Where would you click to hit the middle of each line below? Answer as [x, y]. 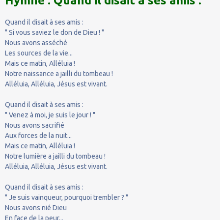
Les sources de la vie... [39, 53]
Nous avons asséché [36, 42]
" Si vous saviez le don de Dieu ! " [55, 32]
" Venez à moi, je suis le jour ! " [50, 115]
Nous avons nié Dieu [36, 207]
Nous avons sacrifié [35, 125]
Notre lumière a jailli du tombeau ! [55, 156]
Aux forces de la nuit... [38, 135]
